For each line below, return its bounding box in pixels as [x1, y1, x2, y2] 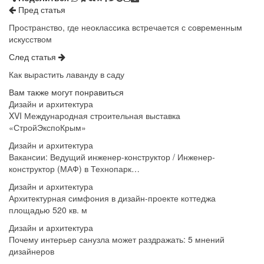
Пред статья [16, 4, 65, 16]
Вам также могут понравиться [9, 86, 124, 98]
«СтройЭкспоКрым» [9, 121, 86, 134]
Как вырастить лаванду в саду [9, 68, 124, 81]
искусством [9, 33, 52, 45]
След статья [9, 51, 58, 63]
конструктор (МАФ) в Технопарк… [9, 163, 140, 175]
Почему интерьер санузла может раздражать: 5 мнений [9, 233, 225, 246]
